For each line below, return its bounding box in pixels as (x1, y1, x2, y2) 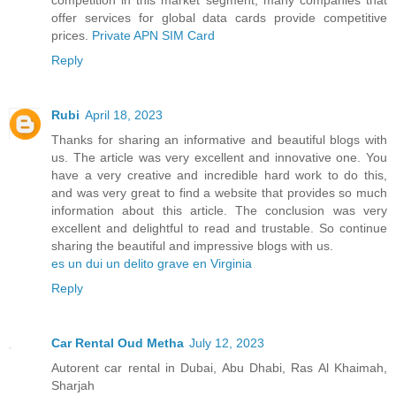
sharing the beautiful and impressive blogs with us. (51, 238, 333, 253)
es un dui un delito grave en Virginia (51, 255, 252, 270)
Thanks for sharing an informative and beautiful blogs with (51, 132, 387, 147)
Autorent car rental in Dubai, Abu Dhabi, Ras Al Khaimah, (51, 360, 387, 375)
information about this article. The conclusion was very (51, 202, 387, 217)
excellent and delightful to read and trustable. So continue (51, 220, 387, 235)
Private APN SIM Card (92, 27, 215, 42)
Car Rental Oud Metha (51, 335, 184, 350)
